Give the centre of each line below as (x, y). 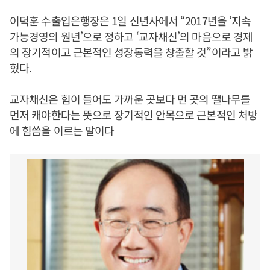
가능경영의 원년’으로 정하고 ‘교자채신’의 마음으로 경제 (131, 36)
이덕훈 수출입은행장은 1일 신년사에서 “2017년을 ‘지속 (130, 20)
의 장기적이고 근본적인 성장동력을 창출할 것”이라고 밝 (131, 52)
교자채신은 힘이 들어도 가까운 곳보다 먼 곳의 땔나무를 (130, 99)
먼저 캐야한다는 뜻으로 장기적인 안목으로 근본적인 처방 (134, 115)
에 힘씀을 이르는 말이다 (62, 130)
